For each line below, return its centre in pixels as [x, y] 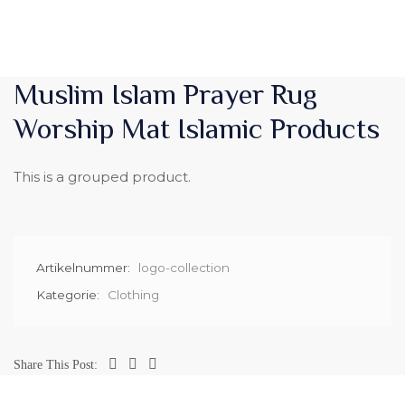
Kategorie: [70, 295]
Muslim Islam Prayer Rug [165, 94]
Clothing [133, 295]
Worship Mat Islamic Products [197, 129]
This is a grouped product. [102, 177]
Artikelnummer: [85, 268]
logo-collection [184, 268]
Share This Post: [56, 365]
